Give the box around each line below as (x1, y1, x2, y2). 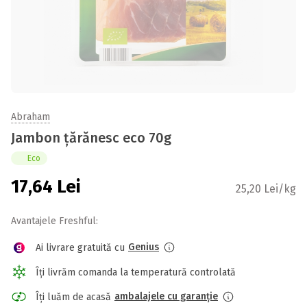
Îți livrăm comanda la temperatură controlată (36, 266, 236, 278)
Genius (128, 241, 159, 253)
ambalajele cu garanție (114, 291, 218, 302)
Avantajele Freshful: (11, 215, 98, 227)
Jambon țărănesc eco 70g (11, 130, 171, 146)
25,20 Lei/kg (236, 182, 296, 195)
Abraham (11, 111, 50, 123)
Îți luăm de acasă (36, 291, 111, 303)
